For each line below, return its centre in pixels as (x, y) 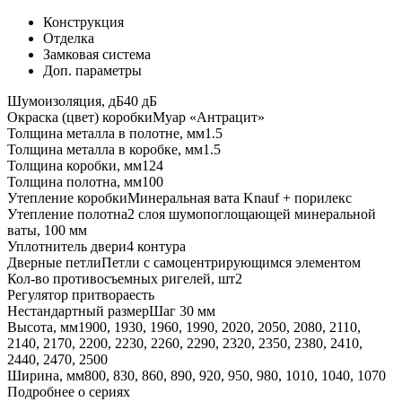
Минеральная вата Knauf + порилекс (240, 197)
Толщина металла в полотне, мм (106, 133)
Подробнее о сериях (69, 391)
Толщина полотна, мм (74, 181)
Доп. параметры (92, 70)
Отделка (69, 38)
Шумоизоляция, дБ (66, 100)
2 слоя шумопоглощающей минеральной (252, 214)
